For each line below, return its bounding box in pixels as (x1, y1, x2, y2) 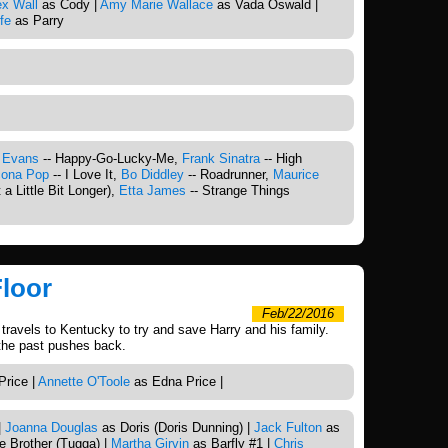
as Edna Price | (130, 373, 223, 389)
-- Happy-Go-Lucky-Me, (39, 150, 182, 166)
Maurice (273, 166, 319, 182)
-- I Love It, (49, 166, 121, 182)
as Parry (11, 12, 64, 28)
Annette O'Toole (38, 373, 130, 389)
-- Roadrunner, (184, 166, 273, 182)
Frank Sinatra (182, 150, 260, 166)
